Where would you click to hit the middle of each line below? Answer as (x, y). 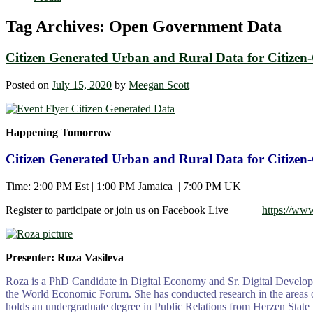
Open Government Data (195, 27)
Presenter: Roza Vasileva (65, 258)
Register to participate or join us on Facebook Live (134, 210)
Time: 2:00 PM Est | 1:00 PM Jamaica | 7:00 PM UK (123, 187)
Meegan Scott (159, 85)
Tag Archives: (57, 27)
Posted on (29, 85)
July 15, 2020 (82, 85)
